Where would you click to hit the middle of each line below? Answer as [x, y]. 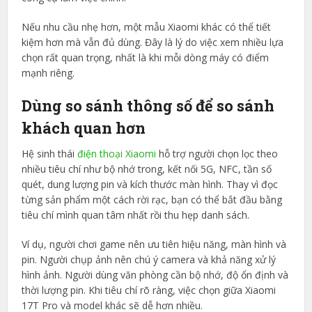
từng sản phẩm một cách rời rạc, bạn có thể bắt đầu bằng [152, 200]
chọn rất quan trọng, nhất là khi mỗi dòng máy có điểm [146, 58]
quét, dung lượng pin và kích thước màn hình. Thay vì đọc [150, 185]
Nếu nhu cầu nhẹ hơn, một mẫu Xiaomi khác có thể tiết [147, 27]
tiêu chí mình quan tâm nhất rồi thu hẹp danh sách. [136, 215]
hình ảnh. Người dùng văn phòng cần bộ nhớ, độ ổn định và [155, 275]
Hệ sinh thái [50, 154]
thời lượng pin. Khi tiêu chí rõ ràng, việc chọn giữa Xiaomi [149, 290]
